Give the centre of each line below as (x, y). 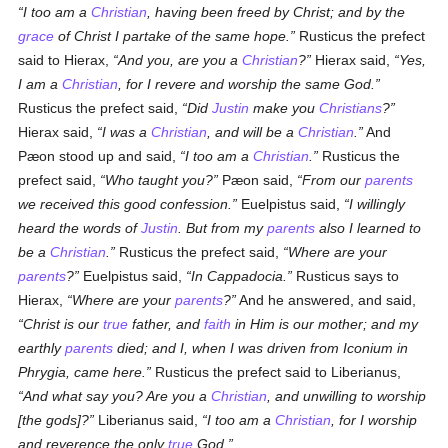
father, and (166, 324)
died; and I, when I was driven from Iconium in (261, 348)
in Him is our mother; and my (325, 324)
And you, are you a (180, 60)
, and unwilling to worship (347, 396)
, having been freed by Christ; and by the (276, 12)
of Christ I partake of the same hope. (172, 36)
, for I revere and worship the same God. (247, 84)
